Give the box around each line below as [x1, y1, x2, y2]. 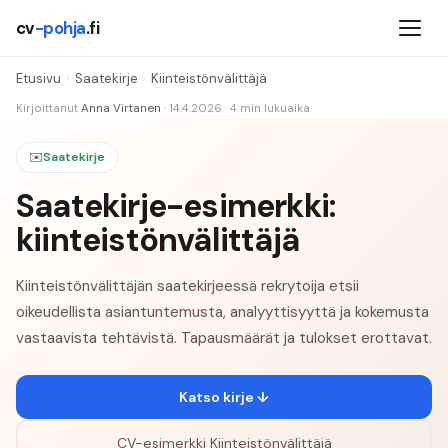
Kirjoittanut [16, 101, 78, 117]
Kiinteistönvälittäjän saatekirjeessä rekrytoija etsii [16, 275, 359, 296]
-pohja [35, 17, 86, 39]
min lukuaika [237, 101, 310, 117]
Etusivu [16, 70, 61, 88]
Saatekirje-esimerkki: [16, 184, 336, 227]
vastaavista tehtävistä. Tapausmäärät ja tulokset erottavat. [16, 327, 432, 348]
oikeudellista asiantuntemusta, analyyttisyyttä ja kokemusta [16, 301, 429, 322]
